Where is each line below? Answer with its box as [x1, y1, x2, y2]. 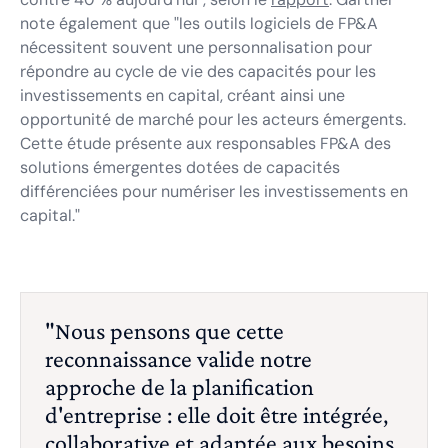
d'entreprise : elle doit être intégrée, [45, 401, 388, 428]
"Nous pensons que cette [45, 317, 284, 344]
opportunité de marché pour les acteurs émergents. [20, 109, 406, 130]
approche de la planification [45, 373, 314, 400]
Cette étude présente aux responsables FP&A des [20, 133, 391, 154]
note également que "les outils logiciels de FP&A [20, 13, 378, 34]
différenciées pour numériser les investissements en [20, 181, 408, 202]
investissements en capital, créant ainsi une [20, 85, 345, 106]
